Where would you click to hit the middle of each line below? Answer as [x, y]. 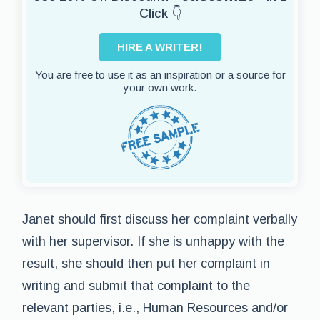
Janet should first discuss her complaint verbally [160, 219]
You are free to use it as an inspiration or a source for [160, 75]
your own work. [160, 87]
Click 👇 [160, 14]
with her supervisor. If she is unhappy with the [153, 241]
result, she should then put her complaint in [146, 264]
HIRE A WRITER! [160, 47]
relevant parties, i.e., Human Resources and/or [155, 308]
